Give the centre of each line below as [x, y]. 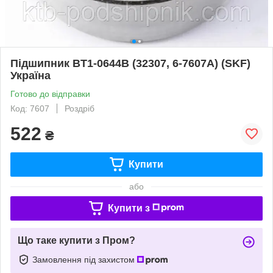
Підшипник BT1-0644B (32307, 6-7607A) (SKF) [130, 63]
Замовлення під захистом [85, 259]
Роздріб [80, 108]
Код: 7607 [30, 108]
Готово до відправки [50, 94]
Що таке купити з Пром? [76, 240]
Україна [30, 75]
